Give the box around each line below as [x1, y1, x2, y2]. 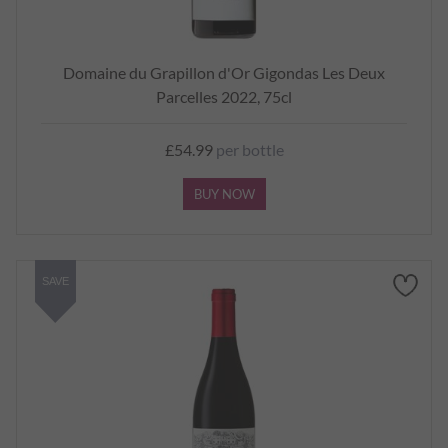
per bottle [212, 140, 284, 159]
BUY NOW [193, 186, 255, 202]
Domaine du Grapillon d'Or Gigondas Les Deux [63, 63, 385, 82]
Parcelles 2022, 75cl [156, 87, 292, 106]
